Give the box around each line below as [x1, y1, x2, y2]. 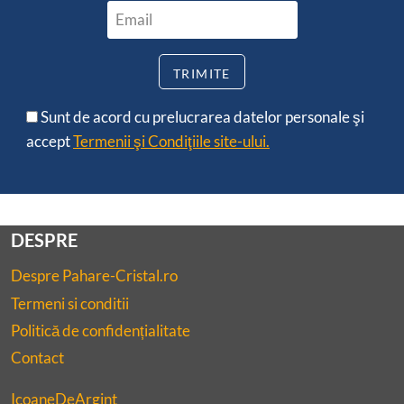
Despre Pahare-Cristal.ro [11, 266, 178, 286]
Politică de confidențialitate [11, 321, 190, 341]
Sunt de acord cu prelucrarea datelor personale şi [38, 107, 364, 127]
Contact [11, 348, 64, 368]
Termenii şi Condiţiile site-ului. [73, 132, 270, 151]
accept [26, 132, 73, 151]
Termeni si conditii [11, 293, 129, 313]
